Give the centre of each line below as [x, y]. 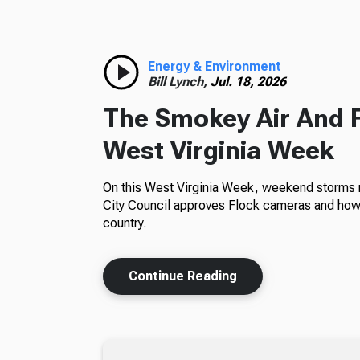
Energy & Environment [214, 67]
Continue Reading [182, 276]
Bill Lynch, [179, 82]
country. [124, 223]
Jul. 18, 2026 [248, 82]
